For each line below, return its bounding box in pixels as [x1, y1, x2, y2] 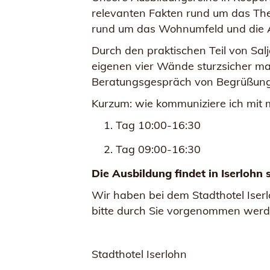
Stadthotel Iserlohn [92, 247, 187, 261]
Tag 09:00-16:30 [116, 142, 201, 156]
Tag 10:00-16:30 [116, 118, 201, 132]
